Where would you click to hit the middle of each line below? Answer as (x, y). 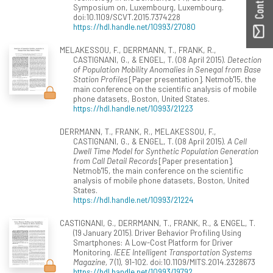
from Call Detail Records (115, 160)
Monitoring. (94, 252)
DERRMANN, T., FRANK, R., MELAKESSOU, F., (138, 131)
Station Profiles (100, 79)
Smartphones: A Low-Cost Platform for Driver (153, 242)
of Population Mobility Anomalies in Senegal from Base (167, 69)
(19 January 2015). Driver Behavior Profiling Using (157, 232)
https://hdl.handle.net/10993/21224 (133, 199)
